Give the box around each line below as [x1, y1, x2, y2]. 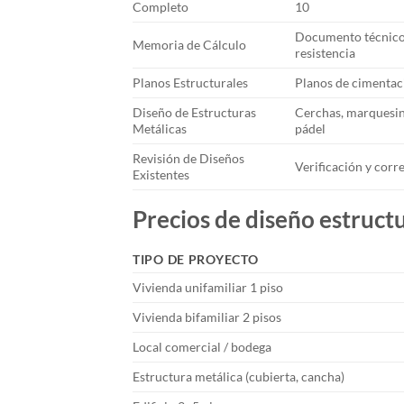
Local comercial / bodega [133, 338, 271, 354]
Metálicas [133, 120, 187, 136]
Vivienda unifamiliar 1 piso [133, 279, 283, 295]
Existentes [133, 166, 189, 182]
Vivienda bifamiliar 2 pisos [133, 308, 281, 325]
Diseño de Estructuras [133, 104, 256, 120]
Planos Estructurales [133, 74, 248, 90]
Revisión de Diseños [133, 150, 244, 166]
